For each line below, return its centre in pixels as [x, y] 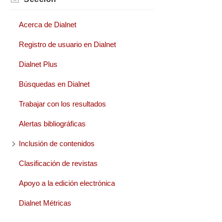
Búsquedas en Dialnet [54, 84]
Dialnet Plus [38, 64]
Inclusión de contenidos [56, 143]
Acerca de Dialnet [47, 24]
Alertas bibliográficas [52, 123]
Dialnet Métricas [45, 203]
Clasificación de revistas [58, 163]
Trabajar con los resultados [62, 104]
